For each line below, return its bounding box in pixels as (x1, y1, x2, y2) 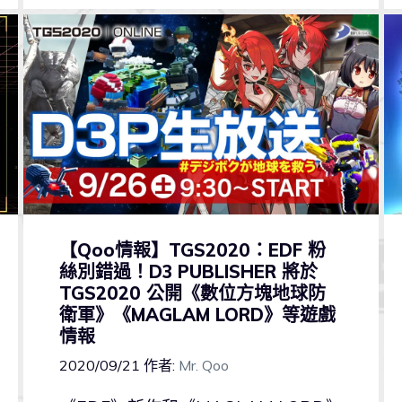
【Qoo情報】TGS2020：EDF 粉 (58, 239, 326, 262)
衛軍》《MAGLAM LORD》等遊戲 (58, 303, 336, 327)
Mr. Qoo (178, 356, 229, 375)
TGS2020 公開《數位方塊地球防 (58, 282, 326, 305)
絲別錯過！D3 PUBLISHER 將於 (58, 260, 318, 284)
